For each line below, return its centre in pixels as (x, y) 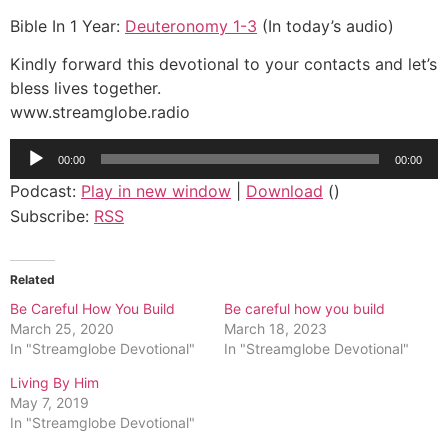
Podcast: (45, 190)
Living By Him (54, 382)
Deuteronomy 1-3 (191, 26)
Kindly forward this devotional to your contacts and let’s (223, 64)
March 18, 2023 (275, 328)
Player (32, 173)
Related (32, 279)
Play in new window (156, 190)
